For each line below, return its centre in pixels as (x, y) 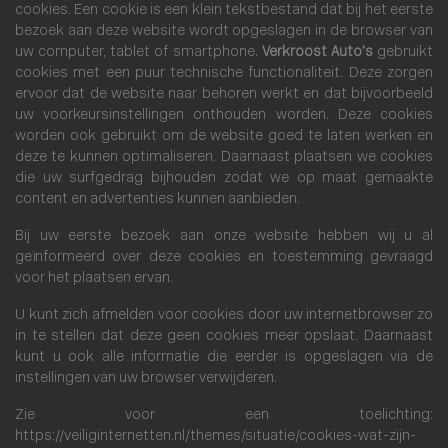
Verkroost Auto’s (317, 52)
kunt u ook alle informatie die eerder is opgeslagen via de (224, 357)
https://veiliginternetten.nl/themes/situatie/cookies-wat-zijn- (215, 436)
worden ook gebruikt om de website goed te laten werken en (224, 136)
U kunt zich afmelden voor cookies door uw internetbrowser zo (224, 315)
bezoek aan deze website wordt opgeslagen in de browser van (224, 31)
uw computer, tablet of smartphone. (138, 52)
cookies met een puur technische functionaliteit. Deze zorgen (224, 73)
